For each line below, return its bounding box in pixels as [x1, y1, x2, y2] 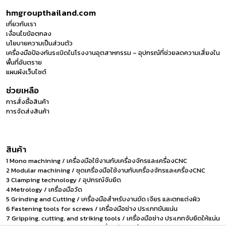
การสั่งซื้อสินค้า [6, 97, 49, 107]
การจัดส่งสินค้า [6, 106, 49, 117]
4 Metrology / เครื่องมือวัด [6, 185, 82, 195]
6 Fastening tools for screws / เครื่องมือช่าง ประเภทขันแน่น [6, 204, 178, 214]
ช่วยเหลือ [6, 84, 39, 97]
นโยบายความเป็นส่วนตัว [6, 38, 73, 48]
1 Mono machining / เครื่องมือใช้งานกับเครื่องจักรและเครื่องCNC [6, 156, 187, 166]
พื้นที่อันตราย [6, 58, 42, 68]
